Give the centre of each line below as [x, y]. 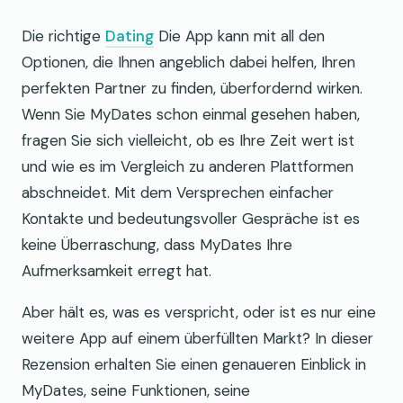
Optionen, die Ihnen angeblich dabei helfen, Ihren [188, 63]
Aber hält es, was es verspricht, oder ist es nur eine [199, 313]
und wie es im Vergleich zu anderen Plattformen [188, 167]
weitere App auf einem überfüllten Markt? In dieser [197, 339]
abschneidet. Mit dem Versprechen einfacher [178, 193]
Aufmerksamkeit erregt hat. [116, 271]
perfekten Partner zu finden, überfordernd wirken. [192, 89]
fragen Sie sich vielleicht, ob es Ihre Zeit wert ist [188, 141]
